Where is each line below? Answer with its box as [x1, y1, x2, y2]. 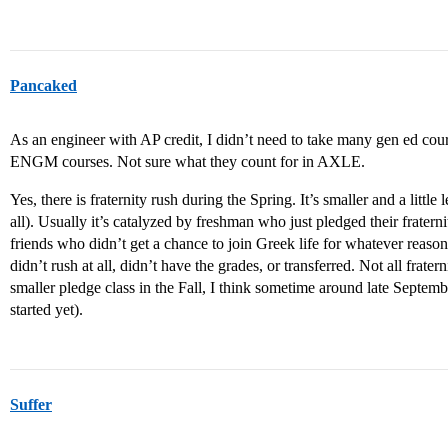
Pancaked [10, 77, 77, 94]
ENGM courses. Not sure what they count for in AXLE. [10, 153, 365, 170]
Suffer [10, 396, 52, 413]
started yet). [10, 301, 83, 318]
